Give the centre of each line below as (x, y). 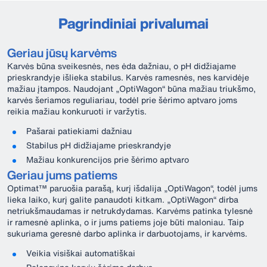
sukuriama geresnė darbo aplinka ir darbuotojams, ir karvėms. (127, 233)
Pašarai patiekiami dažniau (79, 131)
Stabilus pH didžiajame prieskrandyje (99, 145)
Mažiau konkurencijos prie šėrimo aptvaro (108, 159)
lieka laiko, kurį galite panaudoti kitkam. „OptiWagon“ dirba (123, 199)
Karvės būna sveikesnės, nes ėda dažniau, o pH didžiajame (122, 66)
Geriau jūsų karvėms (62, 53)
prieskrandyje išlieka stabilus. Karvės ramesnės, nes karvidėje (128, 77)
